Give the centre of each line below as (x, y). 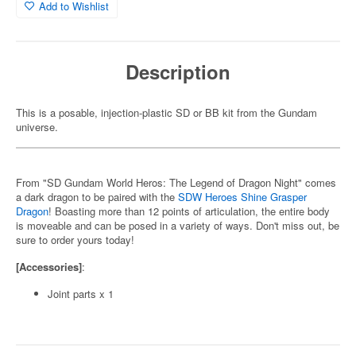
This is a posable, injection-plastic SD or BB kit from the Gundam (166, 112)
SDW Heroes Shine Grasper (242, 197)
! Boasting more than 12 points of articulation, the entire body (189, 211)
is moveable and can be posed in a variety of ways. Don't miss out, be (178, 225)
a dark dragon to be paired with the (97, 197)
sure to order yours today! (75, 240)
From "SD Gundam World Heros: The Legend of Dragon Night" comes (176, 182)
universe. (37, 127)
